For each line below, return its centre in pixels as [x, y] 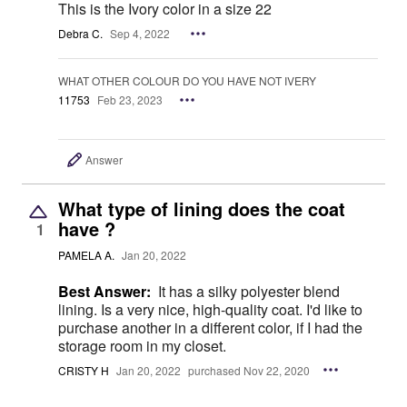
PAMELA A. [86, 254]
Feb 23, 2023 [130, 100]
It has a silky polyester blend [249, 291]
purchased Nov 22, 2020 [249, 370]
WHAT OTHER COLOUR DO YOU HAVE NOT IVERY [300, 80]
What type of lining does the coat [202, 208]
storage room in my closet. [142, 345]
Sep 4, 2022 [140, 34]
